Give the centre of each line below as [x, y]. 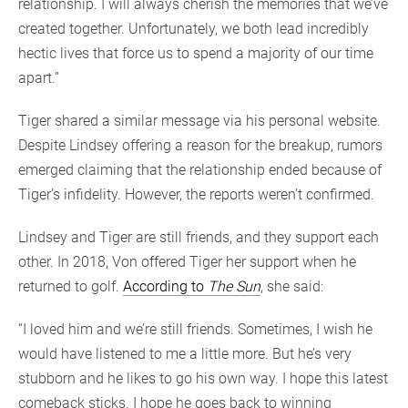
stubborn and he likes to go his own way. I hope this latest [203, 379]
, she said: [292, 287]
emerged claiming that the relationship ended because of [200, 170]
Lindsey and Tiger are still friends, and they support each [199, 238]
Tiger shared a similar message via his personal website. [199, 121]
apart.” [39, 78]
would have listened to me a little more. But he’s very [185, 354]
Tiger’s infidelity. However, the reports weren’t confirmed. [196, 195]
